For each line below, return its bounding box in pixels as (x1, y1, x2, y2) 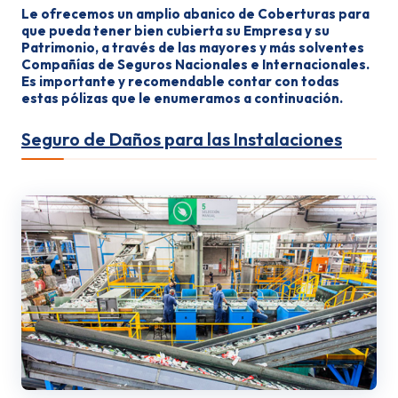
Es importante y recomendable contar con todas (21, 73, 339, 90)
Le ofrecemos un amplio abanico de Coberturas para (21, 5, 370, 22)
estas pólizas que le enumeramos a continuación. (21, 90, 343, 107)
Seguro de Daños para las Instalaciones (21, 128, 342, 150)
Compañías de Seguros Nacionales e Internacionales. (21, 56, 370, 73)
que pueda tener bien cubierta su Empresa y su (21, 22, 330, 39)
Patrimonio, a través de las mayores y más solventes (21, 39, 364, 56)
